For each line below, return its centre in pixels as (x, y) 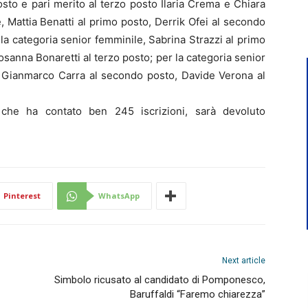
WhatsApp (119, 196)
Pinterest (22, 196)
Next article (244, 261)
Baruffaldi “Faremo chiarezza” (198, 294)
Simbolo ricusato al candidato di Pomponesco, (160, 280)
